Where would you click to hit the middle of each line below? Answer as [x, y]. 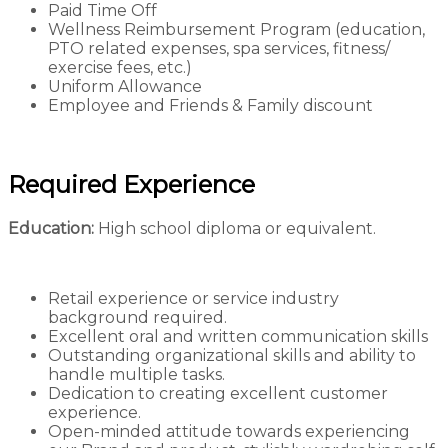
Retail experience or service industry [193, 298]
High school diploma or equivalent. [235, 228]
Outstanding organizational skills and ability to [232, 355]
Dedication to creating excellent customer [218, 393]
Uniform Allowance [125, 86]
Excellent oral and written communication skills [238, 336]
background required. [137, 317]
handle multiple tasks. [136, 374]
